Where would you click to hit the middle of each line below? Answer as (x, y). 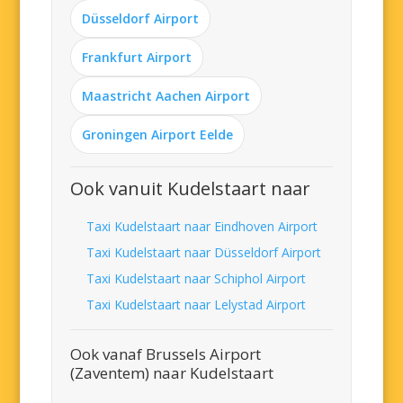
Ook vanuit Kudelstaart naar (191, 188)
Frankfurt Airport (137, 57)
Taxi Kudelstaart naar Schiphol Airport (197, 278)
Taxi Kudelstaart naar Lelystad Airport (197, 304)
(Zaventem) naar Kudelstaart (172, 373)
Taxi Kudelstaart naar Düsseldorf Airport (204, 252)
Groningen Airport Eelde (158, 134)
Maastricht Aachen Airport (166, 96)
